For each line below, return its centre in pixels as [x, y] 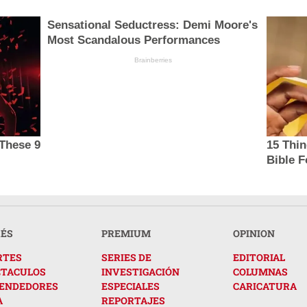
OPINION [254, 233]
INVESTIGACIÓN [140, 271]
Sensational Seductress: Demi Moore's [152, 25]
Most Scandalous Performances [133, 40]
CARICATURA [265, 286]
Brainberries [153, 60]
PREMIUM [126, 233]
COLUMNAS [260, 271]
